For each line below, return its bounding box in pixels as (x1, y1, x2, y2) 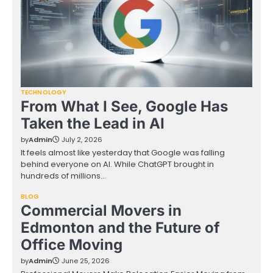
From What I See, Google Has (21, 97, 228, 116)
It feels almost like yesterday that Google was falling (21, 147, 225, 159)
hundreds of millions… (21, 170, 106, 182)
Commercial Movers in (21, 202, 182, 220)
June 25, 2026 (62, 256, 110, 266)
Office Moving (21, 236, 122, 254)
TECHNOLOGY (21, 88, 66, 97)
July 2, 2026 (62, 135, 102, 145)
